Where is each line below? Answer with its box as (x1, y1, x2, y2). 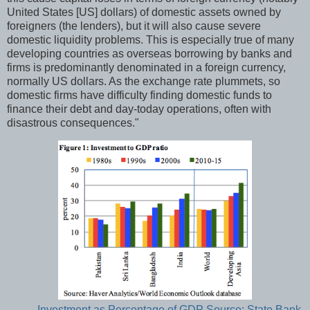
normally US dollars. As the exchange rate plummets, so (7, 75, 280, 87)
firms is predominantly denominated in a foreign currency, (7, 61, 286, 73)
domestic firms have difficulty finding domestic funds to (7, 89, 272, 101)
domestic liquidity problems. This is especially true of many (7, 33, 294, 46)
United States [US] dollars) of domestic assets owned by (7, 6, 281, 18)
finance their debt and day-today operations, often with (7, 102, 271, 115)
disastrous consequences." (7, 116, 139, 129)
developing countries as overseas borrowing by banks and (7, 47, 292, 60)
